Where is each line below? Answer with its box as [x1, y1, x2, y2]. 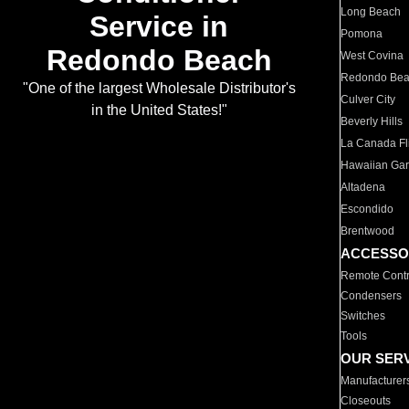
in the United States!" [90, 102, 227, 119]
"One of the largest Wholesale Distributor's [22, 80, 296, 97]
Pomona [341, 27, 383, 40]
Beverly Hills [341, 115, 404, 128]
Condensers [341, 289, 403, 302]
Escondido [341, 203, 394, 215]
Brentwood [341, 225, 395, 237]
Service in [89, 10, 228, 44]
